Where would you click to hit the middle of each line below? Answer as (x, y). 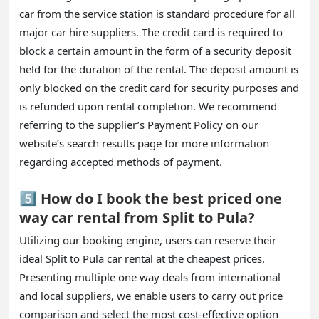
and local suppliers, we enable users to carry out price (151, 296)
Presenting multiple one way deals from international (150, 277)
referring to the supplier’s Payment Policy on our (139, 125)
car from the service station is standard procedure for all (157, 14)
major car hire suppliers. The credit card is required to (151, 32)
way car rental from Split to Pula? (137, 218)
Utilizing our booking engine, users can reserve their (148, 240)
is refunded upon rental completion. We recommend (148, 106)
